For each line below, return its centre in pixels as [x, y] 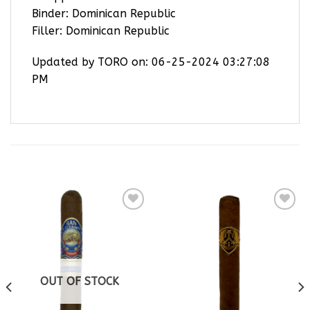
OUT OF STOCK [79, 281]
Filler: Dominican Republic [101, 30]
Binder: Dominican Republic [104, 13]
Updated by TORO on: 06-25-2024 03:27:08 [151, 62]
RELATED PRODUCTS [68, 163]
